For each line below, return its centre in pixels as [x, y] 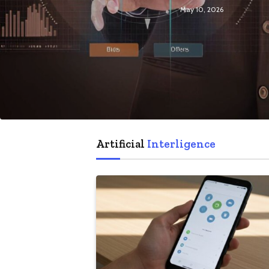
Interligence [181, 144]
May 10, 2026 [201, 10]
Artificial [122, 144]
